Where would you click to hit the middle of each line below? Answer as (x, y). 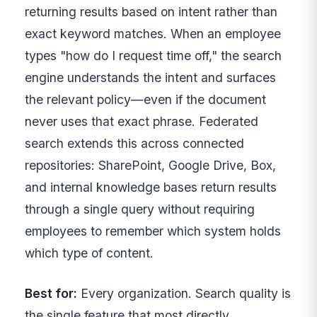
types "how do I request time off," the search (154, 55)
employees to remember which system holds (153, 231)
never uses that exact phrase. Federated (142, 121)
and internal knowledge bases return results (151, 187)
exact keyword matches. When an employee (153, 33)
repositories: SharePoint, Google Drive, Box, (151, 165)
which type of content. (90, 253)
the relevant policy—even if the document (146, 99)
